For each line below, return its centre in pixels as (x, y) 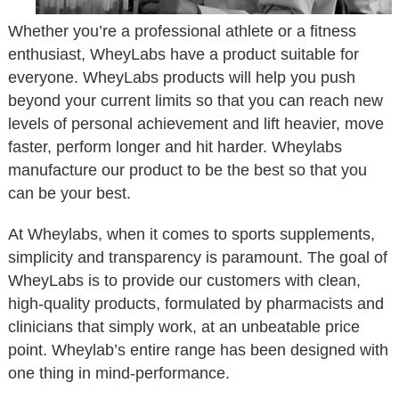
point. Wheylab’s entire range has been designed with (198, 350)
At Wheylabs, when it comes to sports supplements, (191, 234)
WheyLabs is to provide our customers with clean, (184, 281)
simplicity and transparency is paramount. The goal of (198, 257)
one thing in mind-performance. (119, 373)
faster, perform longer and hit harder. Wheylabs (175, 147)
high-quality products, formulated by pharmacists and (196, 304)
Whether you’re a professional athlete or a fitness (182, 31)
